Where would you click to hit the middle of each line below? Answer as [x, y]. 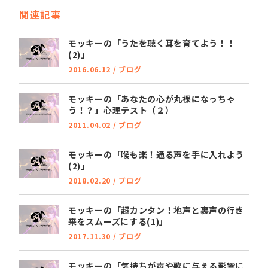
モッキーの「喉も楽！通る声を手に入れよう [156, 154]
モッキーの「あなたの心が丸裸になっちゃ [152, 98]
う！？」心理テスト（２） [121, 110]
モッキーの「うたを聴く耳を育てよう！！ [152, 43]
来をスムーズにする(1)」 [118, 221]
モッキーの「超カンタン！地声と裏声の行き [156, 210]
